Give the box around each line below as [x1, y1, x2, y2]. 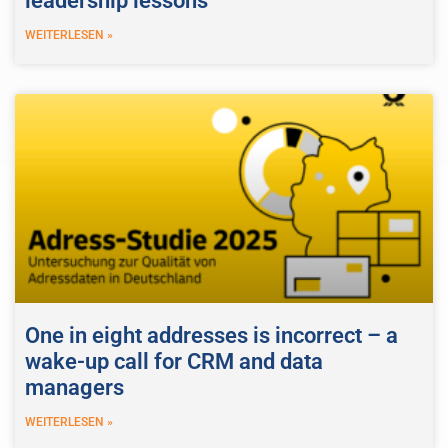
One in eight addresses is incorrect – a [25, 322, 398, 348]
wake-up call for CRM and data [25, 348, 323, 374]
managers [25, 374, 124, 400]
